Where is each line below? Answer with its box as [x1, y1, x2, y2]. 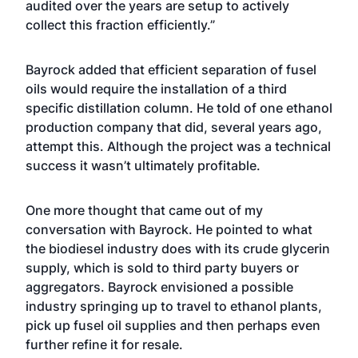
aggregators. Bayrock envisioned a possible [26, 279, 293, 295]
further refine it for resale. [26, 336, 183, 352]
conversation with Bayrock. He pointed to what [26, 221, 312, 237]
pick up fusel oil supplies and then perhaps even [26, 317, 320, 333]
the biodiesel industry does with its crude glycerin [26, 241, 330, 257]
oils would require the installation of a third [26, 81, 287, 97]
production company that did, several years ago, [26, 119, 322, 135]
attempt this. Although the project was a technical [26, 138, 331, 154]
